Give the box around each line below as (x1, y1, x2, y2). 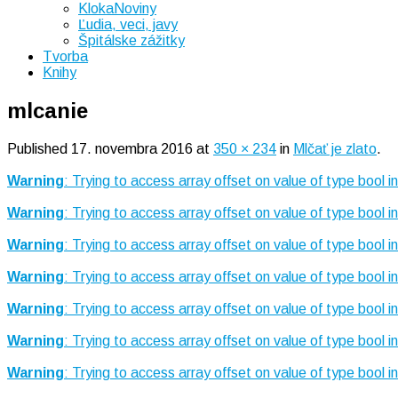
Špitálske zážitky (78, 33, 185, 48)
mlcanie (7, 98, 88, 123)
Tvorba (43, 49, 88, 64)
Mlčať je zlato (293, 140, 377, 156)
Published (7, 140, 71, 156)
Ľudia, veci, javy (78, 17, 178, 32)
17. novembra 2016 (71, 140, 193, 156)
